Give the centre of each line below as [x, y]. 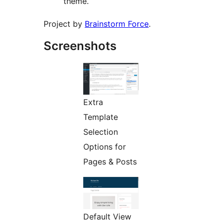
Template [101, 117]
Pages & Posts [110, 162]
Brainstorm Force [117, 24]
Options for [105, 147]
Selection [101, 132]
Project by [64, 24]
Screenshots [80, 46]
